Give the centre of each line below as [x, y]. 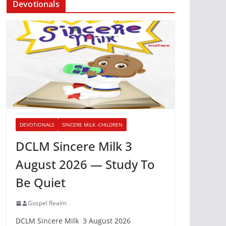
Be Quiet [41, 183]
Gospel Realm [47, 203]
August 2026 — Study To [85, 164]
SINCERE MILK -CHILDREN [92, 125]
